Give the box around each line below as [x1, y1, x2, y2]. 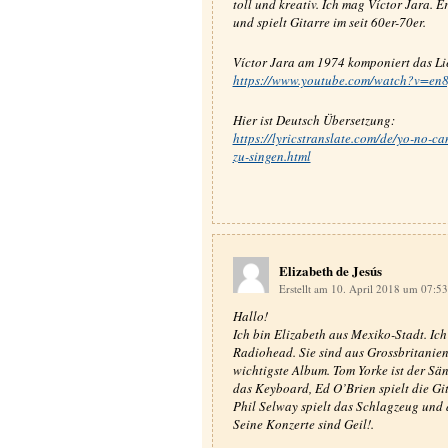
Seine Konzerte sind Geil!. [232, 415, 374, 433]
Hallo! [232, 307, 268, 325]
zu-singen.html [232, 147, 311, 165]
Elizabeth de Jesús [278, 261, 382, 280]
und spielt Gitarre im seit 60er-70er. [232, 13, 426, 31]
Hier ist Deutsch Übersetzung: [232, 111, 395, 129]
